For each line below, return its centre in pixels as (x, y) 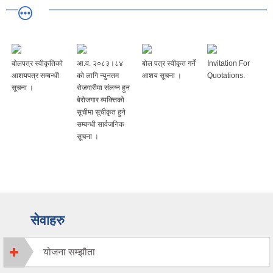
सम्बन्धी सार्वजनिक (101, 125)
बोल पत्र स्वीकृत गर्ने (169, 64)
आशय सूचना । (162, 76)
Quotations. (226, 76)
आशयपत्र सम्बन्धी (35, 76)
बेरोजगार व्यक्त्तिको (101, 100)
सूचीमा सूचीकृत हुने (101, 112)
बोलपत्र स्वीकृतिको (37, 64)
